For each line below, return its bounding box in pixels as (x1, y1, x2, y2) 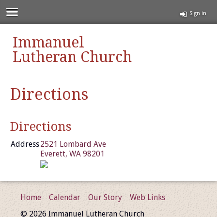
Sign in (189, 10, 206, 16)
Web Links (130, 192, 166, 202)
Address (11, 139, 40, 149)
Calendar (49, 192, 81, 202)
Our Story (88, 192, 123, 202)
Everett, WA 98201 (40, 149, 105, 158)
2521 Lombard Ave (40, 139, 107, 149)
